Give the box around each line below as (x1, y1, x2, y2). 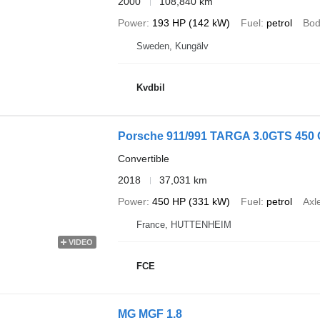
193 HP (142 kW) (151, 17, 230, 29)
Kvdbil (136, 81, 165, 93)
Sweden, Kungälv (136, 41, 209, 51)
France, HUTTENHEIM (136, 219, 231, 230)
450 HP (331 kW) (151, 196, 230, 207)
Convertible (117, 153, 169, 164)
